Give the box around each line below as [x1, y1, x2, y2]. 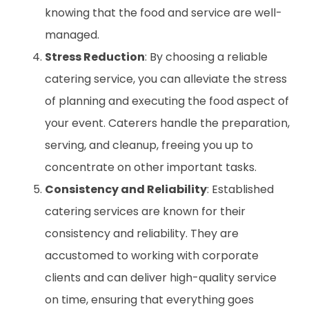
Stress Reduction [45, 49, 145, 66]
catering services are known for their [45, 203, 246, 220]
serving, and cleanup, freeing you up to [45, 137, 253, 154]
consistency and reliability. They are [45, 226, 239, 242]
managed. [45, 27, 99, 43]
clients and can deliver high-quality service [45, 270, 277, 286]
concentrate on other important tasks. [45, 159, 257, 176]
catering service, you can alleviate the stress [45, 71, 287, 88]
